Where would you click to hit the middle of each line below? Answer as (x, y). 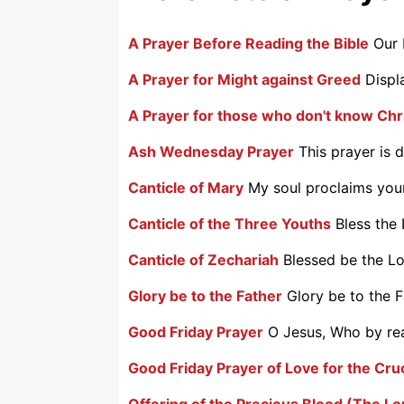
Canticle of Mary (186, 187)
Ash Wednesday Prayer (211, 151)
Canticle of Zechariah (203, 259)
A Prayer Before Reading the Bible (248, 43)
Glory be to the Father (205, 295)
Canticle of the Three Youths (230, 223)
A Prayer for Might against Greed (244, 79)
